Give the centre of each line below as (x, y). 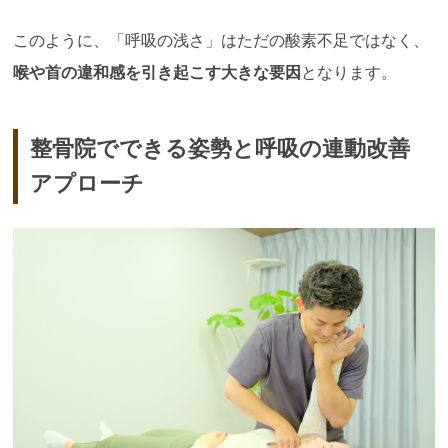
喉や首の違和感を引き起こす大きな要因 (157, 73)
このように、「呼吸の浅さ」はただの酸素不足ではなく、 (221, 41)
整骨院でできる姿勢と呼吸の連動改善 (219, 149)
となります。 (349, 73)
